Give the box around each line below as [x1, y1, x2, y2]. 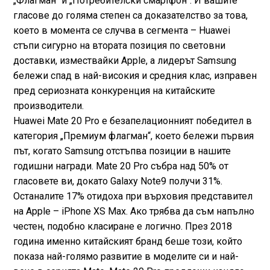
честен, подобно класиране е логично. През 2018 [13, 221, 232, 233]
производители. [13, 100, 84, 112]
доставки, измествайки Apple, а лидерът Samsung [13, 55, 236, 67]
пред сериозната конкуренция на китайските [13, 85, 215, 97]
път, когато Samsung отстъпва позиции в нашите [13, 145, 231, 157]
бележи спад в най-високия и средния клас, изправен [13, 70, 257, 82]
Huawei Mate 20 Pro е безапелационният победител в [13, 115, 252, 127]
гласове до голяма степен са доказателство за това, [13, 10, 248, 22]
